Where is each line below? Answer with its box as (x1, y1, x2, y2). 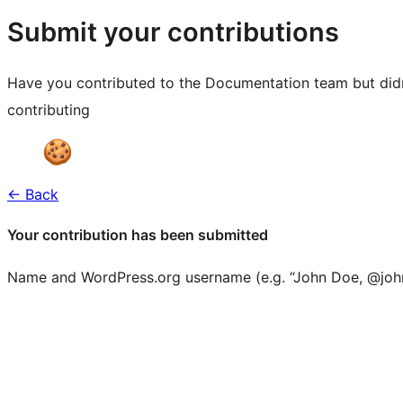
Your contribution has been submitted (7, 226, 268, 245)
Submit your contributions (7, 16, 339, 49)
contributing (7, 101, 90, 120)
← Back (7, 185, 58, 204)
